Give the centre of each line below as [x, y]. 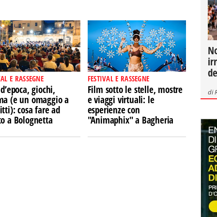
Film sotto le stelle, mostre [135, 90]
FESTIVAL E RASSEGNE [118, 78]
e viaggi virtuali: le [121, 100]
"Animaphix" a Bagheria [131, 120]
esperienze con [114, 110]
